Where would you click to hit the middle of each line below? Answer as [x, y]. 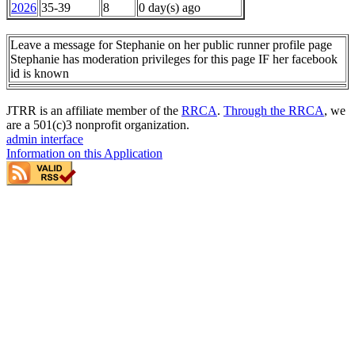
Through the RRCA [274, 111]
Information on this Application [84, 154]
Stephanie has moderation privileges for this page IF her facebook [174, 59]
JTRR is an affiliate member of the [94, 111]
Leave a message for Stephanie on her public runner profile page [171, 45]
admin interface [45, 139]
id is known [40, 74]
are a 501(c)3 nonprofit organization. [98, 125]
